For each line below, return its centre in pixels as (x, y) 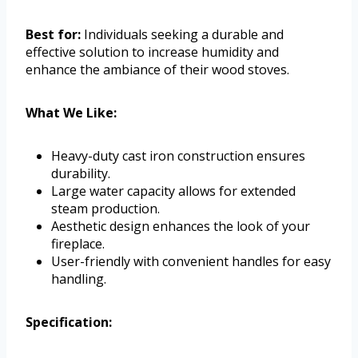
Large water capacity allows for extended (173, 191)
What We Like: (71, 112)
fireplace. (78, 243)
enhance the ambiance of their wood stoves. (157, 69)
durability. (81, 173)
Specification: (69, 322)
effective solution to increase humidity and (152, 52)
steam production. (105, 208)
